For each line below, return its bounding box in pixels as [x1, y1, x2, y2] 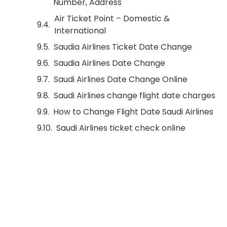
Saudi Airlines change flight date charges [54, 90, 215, 101]
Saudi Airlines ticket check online [56, 122, 185, 134]
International [54, 25, 106, 36]
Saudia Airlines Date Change [54, 57, 165, 69]
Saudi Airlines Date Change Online [54, 73, 187, 85]
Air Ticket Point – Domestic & [54, 13, 170, 24]
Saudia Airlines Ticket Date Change [54, 41, 192, 53]
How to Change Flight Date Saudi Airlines [53, 106, 213, 118]
